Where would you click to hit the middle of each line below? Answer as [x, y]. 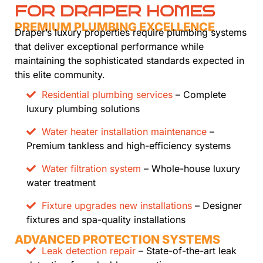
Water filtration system [91, 169]
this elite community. [60, 75]
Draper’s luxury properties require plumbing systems [131, 33]
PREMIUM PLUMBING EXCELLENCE [115, 27]
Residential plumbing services [107, 95]
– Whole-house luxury [190, 169]
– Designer [217, 206]
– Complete [199, 95]
